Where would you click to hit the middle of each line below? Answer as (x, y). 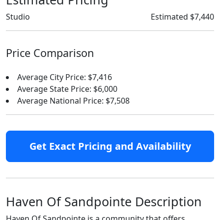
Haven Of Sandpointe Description (104, 201)
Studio (18, 17)
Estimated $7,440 (182, 17)
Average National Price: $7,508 (73, 101)
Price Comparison (50, 53)
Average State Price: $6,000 (67, 89)
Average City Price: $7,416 (65, 77)
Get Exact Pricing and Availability (110, 146)
